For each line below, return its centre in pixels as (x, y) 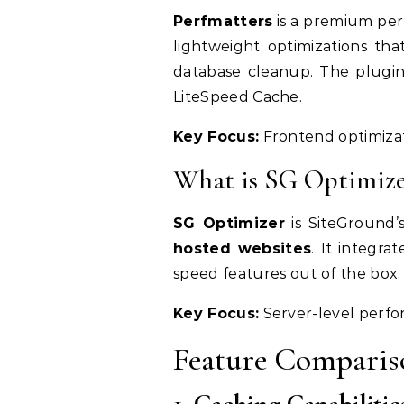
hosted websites (243, 249)
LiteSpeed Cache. (238, 97)
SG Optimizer (229, 224)
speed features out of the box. (287, 274)
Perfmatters (223, 22)
